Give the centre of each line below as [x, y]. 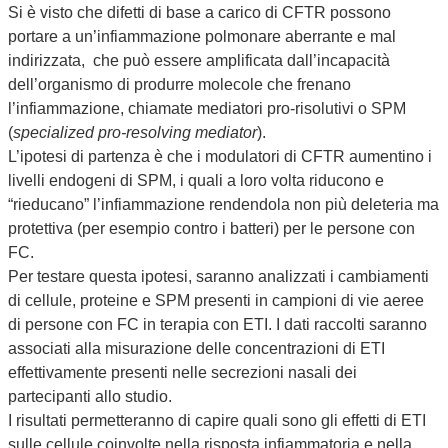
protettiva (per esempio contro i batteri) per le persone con [211, 228]
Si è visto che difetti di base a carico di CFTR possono [199, 12]
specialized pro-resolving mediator [135, 132]
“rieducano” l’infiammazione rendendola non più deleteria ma [223, 204]
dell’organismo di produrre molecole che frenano [179, 84]
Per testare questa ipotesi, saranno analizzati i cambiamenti [218, 276]
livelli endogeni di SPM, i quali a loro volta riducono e [196, 180]
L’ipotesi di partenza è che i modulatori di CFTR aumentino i [220, 156]
